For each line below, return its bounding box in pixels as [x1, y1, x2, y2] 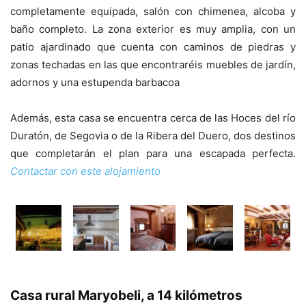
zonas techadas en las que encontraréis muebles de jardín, [10, 58, 296, 72]
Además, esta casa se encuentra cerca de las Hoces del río [10, 111, 296, 125]
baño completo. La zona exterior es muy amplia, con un [10, 23, 296, 36]
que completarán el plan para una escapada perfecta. [10, 147, 296, 161]
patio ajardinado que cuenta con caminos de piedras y [10, 40, 296, 54]
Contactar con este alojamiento [10, 165, 161, 178]
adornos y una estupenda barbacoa [10, 76, 180, 89]
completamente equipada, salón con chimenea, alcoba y [10, 5, 296, 18]
